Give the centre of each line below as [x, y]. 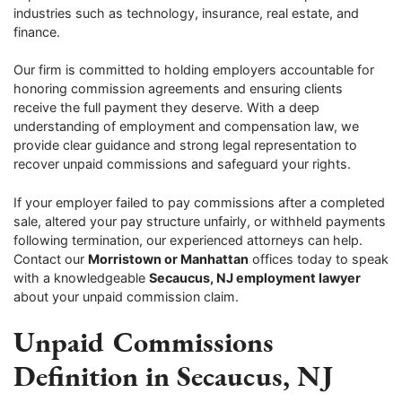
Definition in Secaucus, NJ [173, 376]
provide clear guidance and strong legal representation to [185, 145]
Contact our [51, 258]
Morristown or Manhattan [168, 258]
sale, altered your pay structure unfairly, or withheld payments [200, 221]
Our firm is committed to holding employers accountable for [194, 70]
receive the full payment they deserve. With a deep [166, 108]
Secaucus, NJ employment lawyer [255, 277]
